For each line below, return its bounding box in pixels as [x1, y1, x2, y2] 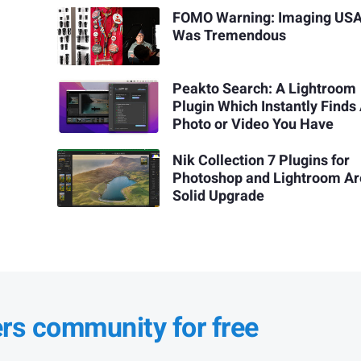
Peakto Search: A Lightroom [172, 78, 357, 101]
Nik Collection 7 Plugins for [172, 149, 351, 172]
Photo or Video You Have [172, 114, 334, 136]
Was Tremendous [172, 25, 287, 48]
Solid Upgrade [172, 185, 265, 207]
